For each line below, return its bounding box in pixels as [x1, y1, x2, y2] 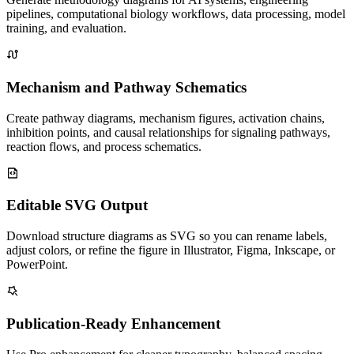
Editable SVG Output [6, 197, 148, 214]
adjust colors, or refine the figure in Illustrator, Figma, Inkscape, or [6, 243, 335, 258]
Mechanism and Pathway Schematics [6, 78, 247, 96]
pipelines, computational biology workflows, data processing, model [6, 7, 345, 21]
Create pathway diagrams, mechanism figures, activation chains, [6, 111, 325, 125]
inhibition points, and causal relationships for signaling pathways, [6, 125, 330, 139]
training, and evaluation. [6, 21, 126, 36]
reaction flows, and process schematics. [6, 139, 201, 153]
